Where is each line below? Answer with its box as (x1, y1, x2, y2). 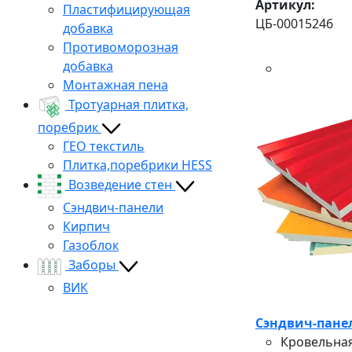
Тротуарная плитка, (68, 96, 189, 114)
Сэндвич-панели (63, 198, 163, 216)
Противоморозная (63, 38, 178, 56)
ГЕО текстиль (63, 137, 145, 155)
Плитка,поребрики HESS (63, 156, 212, 174)
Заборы (68, 256, 119, 274)
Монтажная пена (63, 75, 168, 93)
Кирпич (63, 217, 110, 235)
